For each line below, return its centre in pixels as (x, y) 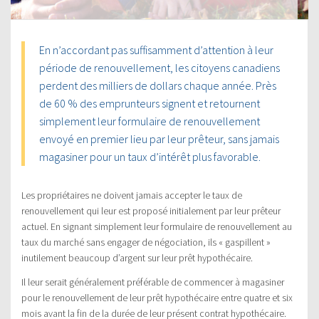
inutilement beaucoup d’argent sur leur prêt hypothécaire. (137, 257)
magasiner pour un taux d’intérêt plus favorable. (150, 156)
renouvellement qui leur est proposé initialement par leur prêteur (151, 210)
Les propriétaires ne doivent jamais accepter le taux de (132, 195)
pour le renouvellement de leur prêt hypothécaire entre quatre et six (157, 297)
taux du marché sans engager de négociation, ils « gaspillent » (146, 242)
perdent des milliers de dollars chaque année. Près (158, 85)
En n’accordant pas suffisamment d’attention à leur (156, 49)
